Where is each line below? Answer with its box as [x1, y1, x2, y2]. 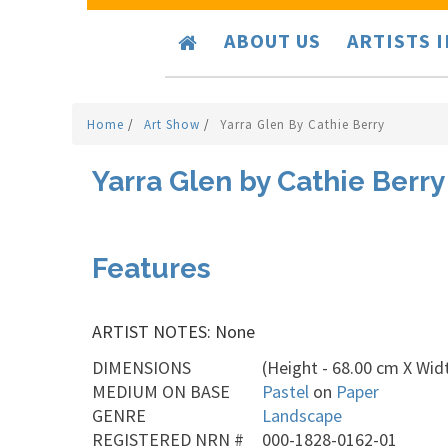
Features [92, 252, 211, 285]
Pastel [262, 380, 309, 403]
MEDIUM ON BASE [92, 380, 230, 403]
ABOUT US [224, 28, 321, 53]
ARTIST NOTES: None [92, 320, 255, 343]
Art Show [144, 116, 204, 133]
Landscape [262, 404, 342, 427]
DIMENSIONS [92, 356, 191, 379]
